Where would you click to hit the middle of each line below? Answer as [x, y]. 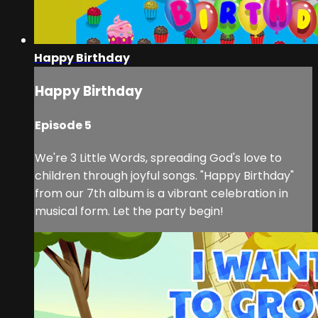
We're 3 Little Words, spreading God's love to [158, 158]
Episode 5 [63, 126]
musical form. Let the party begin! [129, 212]
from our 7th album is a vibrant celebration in [161, 194]
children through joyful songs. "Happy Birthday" [164, 176]
